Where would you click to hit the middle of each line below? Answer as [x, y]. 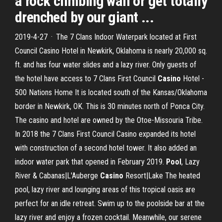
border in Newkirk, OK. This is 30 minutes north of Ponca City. [110, 106]
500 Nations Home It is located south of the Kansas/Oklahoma [111, 92]
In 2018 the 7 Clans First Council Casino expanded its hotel [105, 134]
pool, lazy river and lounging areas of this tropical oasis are [105, 190]
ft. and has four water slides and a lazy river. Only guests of [106, 65]
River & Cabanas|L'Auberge [57, 176]
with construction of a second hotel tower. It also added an [106, 148]
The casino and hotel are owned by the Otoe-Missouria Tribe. [109, 120]
